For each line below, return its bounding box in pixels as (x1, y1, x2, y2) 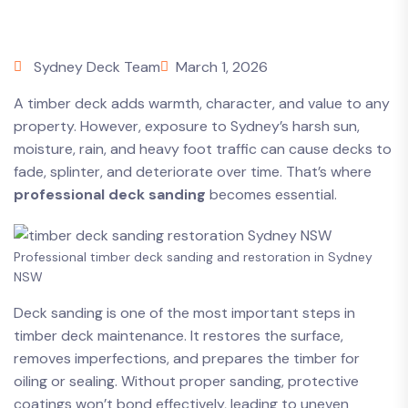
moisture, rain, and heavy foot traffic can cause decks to (14, 139, 392, 158)
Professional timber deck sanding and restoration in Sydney (14, 249, 372, 265)
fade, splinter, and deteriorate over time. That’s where (14, 162, 372, 181)
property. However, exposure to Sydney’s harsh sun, (14, 117, 360, 136)
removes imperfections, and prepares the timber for (14, 349, 360, 368)
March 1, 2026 (176, 57, 268, 76)
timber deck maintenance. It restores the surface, (14, 326, 343, 345)
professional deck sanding (14, 185, 206, 204)
